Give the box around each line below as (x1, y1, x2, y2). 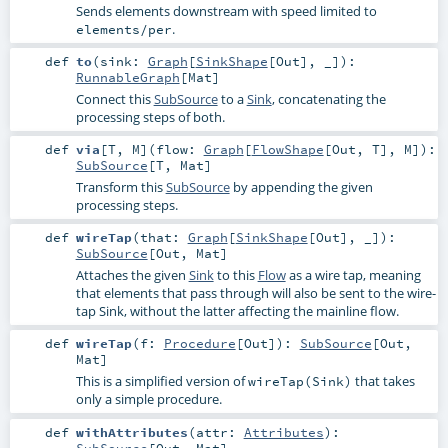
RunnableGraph (75, 69, 180, 86)
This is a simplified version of (75, 372, 248, 391)
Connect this (75, 90, 154, 109)
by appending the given (229, 178, 373, 197)
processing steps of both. (75, 108, 225, 127)
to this (213, 266, 258, 285)
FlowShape (251, 141, 324, 158)
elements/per (75, 21, 172, 38)
